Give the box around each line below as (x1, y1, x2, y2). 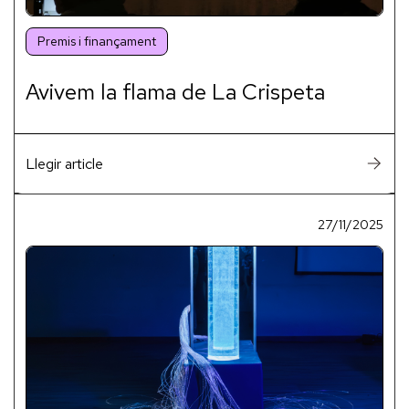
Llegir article (26, 153, 104, 174)
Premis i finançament (37, 33, 156, 50)
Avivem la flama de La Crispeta (26, 78, 325, 107)
